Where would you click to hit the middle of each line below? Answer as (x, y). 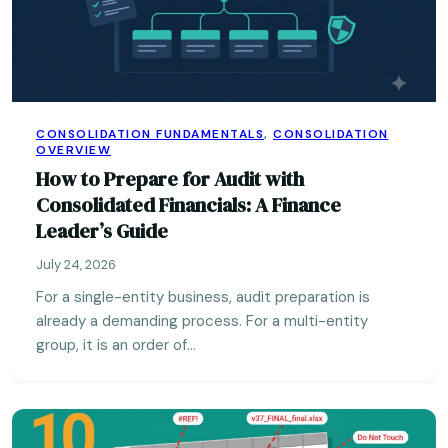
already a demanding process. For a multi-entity (202, 321)
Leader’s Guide (102, 231)
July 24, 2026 (76, 264)
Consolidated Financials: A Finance (188, 205)
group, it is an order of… (116, 345)
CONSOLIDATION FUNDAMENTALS (150, 134)
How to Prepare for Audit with (170, 179)
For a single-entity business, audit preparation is (203, 297)
